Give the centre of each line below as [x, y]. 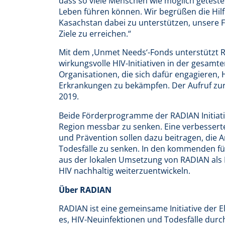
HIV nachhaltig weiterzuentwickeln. [125, 171]
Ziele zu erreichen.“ [95, 33]
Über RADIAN [85, 190]
